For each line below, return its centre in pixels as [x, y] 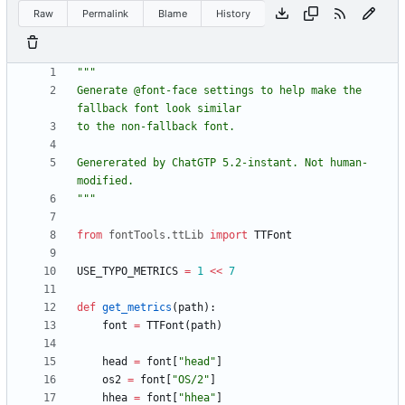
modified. [105, 181]
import [229, 235]
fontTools [137, 235]
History [234, 13]
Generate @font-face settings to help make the [219, 91]
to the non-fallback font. [156, 127]
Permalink [106, 13]
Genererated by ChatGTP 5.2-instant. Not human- [222, 163]
